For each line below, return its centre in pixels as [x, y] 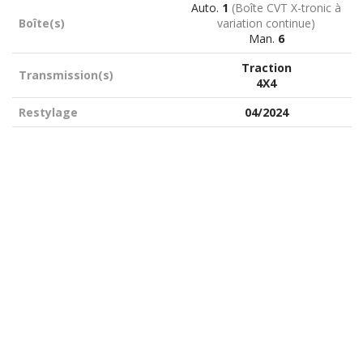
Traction [266, 68]
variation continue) [266, 23]
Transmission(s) [66, 75]
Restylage [48, 113]
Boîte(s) [41, 23]
